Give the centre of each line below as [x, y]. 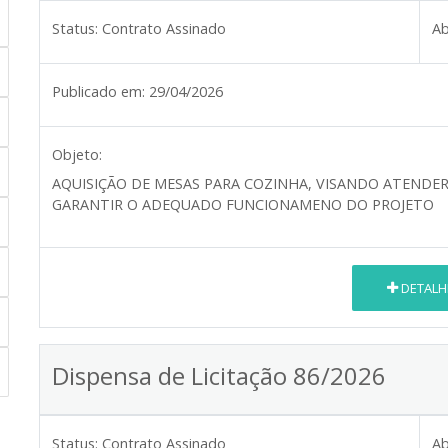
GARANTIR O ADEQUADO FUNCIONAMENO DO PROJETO [243, 205]
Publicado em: [98, 92]
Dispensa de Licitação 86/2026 [219, 376]
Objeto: [77, 155]
